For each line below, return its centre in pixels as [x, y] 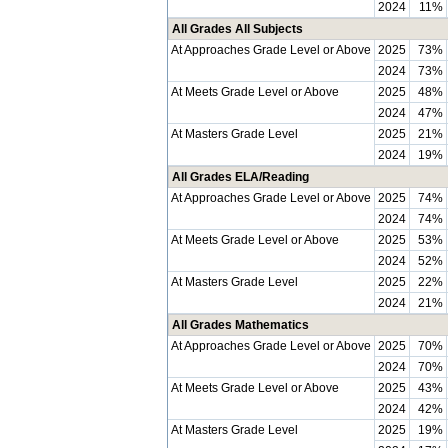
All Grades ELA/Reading [240, 177]
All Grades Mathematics [240, 325]
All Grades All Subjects [237, 29]
